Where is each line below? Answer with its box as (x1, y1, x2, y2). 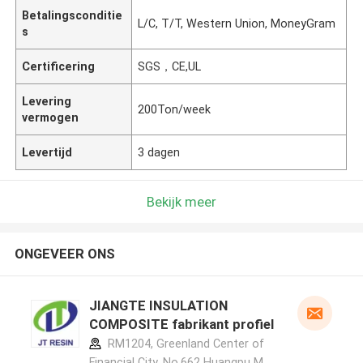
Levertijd (22, 145, 73, 159)
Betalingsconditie (22, 8, 123, 22)
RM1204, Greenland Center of (104, 337, 264, 351)
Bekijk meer (147, 193, 216, 210)
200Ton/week (138, 102, 211, 116)
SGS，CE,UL (138, 59, 202, 73)
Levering (22, 94, 72, 108)
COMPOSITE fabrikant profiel (88, 316, 274, 333)
